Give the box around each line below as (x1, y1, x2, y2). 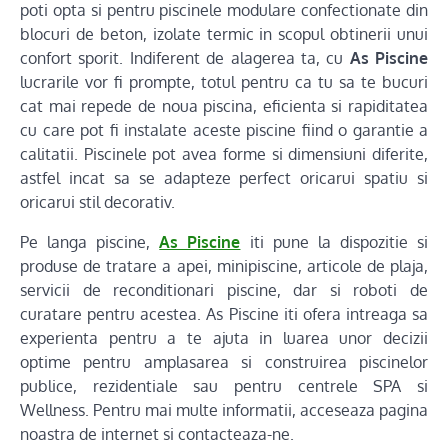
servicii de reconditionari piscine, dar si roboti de (20, 280, 428, 300)
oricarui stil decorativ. (20, 192, 175, 212)
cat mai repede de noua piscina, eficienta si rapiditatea (20, 96, 428, 116)
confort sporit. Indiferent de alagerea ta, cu (20, 48, 350, 68)
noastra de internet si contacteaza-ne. (20, 424, 294, 444)
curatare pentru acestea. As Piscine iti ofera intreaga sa (20, 304, 428, 324)
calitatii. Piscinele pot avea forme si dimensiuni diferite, (20, 144, 428, 164)
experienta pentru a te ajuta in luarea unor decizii (20, 328, 428, 348)
